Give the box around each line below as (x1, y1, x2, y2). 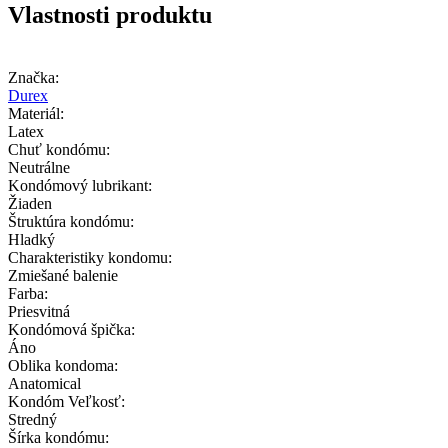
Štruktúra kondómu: (8, 212, 134, 230)
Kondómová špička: (8, 320, 135, 338)
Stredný (8, 410, 57, 428)
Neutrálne (8, 158, 70, 176)
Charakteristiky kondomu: (8, 248, 172, 266)
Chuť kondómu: (8, 140, 110, 158)
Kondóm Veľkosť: (8, 392, 125, 410)
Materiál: (8, 104, 64, 122)
